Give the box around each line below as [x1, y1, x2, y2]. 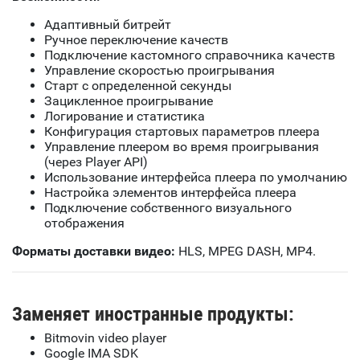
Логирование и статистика [44, 108, 205, 125]
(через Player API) [44, 154, 148, 170]
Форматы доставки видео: [12, 243, 178, 260]
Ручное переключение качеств [44, 32, 228, 48]
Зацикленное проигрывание [44, 93, 213, 109]
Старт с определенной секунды [44, 78, 231, 94]
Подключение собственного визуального [44, 200, 292, 216]
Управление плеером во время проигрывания [44, 139, 319, 155]
